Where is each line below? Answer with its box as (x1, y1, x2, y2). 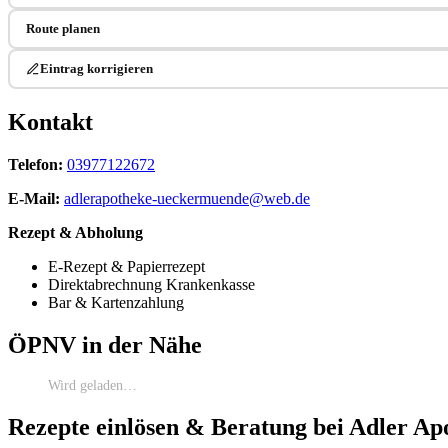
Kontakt (8, 108, 93, 135)
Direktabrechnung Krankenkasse (48, 275, 255, 293)
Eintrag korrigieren (39, 60, 153, 76)
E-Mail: (8, 189, 60, 207)
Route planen (25, 20, 100, 36)
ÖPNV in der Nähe (8, 331, 202, 358)
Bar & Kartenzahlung (48, 293, 184, 311)
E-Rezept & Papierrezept (48, 257, 205, 275)
